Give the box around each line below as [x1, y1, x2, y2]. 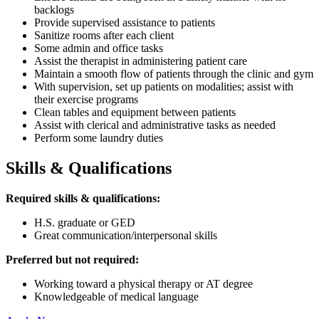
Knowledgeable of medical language [34, 290, 199, 303]
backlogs [34, 3, 74, 16]
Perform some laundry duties [34, 131, 163, 144]
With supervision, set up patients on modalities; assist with [34, 80, 293, 93]
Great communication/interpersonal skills [34, 229, 217, 241]
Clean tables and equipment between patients [34, 105, 236, 118]
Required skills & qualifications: [6, 192, 160, 204]
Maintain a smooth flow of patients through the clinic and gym [34, 67, 313, 80]
